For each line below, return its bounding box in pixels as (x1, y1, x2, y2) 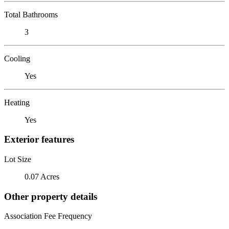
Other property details (4, 191, 97, 202)
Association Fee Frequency (4, 212, 92, 221)
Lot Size (4, 154, 31, 164)
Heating (4, 98, 30, 107)
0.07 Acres (25, 172, 59, 181)
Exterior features (4, 134, 74, 145)
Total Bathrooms (4, 10, 58, 19)
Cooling (4, 54, 30, 63)
